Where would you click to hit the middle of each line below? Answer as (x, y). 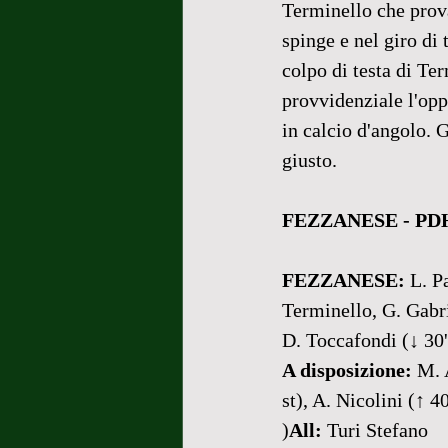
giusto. (309, 160)
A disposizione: (347, 370)
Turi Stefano (375, 430)
